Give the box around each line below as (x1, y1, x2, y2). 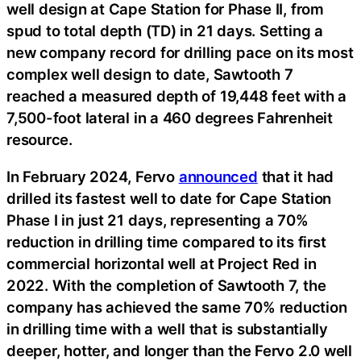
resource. (6, 131, 73, 149)
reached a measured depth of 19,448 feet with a (6, 87, 346, 106)
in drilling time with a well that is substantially (6, 319, 328, 338)
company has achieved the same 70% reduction (6, 297, 347, 316)
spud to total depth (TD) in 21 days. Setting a (6, 22, 323, 40)
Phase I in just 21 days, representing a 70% (6, 210, 309, 229)
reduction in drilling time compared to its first (6, 232, 326, 251)
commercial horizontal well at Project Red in (6, 254, 317, 272)
